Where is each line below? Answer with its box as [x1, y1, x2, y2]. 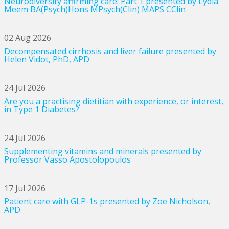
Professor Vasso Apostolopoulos [4, 153, 131, 165]
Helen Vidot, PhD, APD [4, 53, 89, 65]
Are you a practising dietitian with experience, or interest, [4, 95, 223, 107]
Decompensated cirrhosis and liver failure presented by [4, 45, 216, 57]
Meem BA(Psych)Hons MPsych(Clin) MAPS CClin [4, 3, 186, 15]
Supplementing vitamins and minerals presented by [4, 145, 201, 157]
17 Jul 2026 [4, 182, 45, 194]
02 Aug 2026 [4, 32, 51, 43]
